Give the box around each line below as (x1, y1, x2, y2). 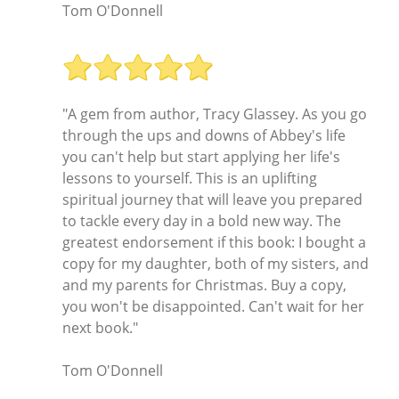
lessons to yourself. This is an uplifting (62, 167, 317, 188)
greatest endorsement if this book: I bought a (62, 232, 366, 252)
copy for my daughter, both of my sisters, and (62, 253, 369, 273)
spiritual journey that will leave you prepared (62, 189, 362, 209)
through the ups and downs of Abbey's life (62, 125, 346, 145)
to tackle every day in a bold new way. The (62, 210, 341, 231)
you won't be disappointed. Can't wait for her (62, 296, 364, 316)
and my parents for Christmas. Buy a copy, (62, 274, 346, 295)
